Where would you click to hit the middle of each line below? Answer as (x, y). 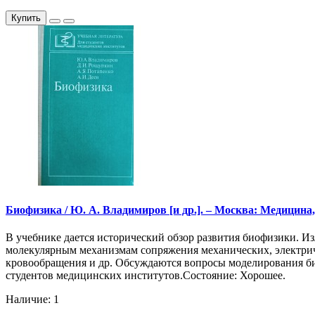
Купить (26, 18)
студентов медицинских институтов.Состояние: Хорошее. (146, 275)
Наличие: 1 (32, 299)
